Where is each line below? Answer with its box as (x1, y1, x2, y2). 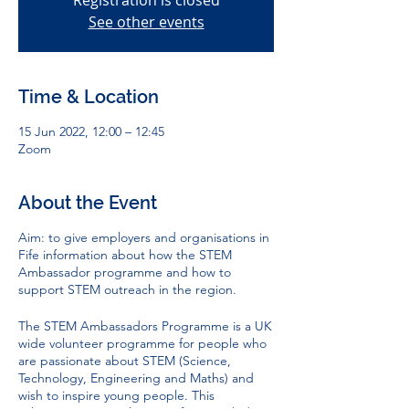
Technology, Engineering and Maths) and (18, 370, 254, 386)
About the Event (18, 192, 157, 214)
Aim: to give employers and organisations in (18, 229, 269, 246)
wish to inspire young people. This (18, 387, 215, 404)
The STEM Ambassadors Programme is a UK (18, 318, 272, 334)
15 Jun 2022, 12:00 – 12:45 (18, 123, 164, 140)
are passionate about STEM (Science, (18, 352, 231, 369)
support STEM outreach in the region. (18, 281, 236, 298)
